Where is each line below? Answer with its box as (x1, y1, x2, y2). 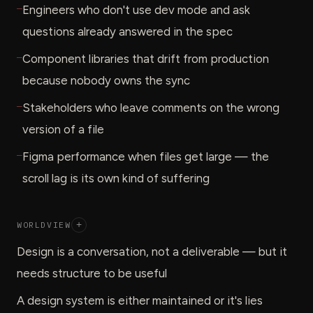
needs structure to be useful (17, 265, 167, 280)
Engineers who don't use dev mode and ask (22, 2, 250, 17)
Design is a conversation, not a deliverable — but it (17, 244, 287, 259)
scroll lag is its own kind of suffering (22, 170, 210, 185)
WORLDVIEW (17, 219, 71, 231)
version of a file (22, 122, 104, 136)
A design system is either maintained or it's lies (17, 293, 263, 307)
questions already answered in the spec (22, 24, 233, 38)
